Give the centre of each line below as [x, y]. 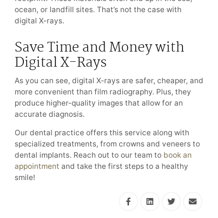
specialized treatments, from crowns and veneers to [107, 144]
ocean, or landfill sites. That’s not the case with [98, 9]
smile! [25, 178]
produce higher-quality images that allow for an [99, 103]
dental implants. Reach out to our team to [89, 155]
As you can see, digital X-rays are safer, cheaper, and [109, 81]
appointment [37, 166]
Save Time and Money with [100, 48]
